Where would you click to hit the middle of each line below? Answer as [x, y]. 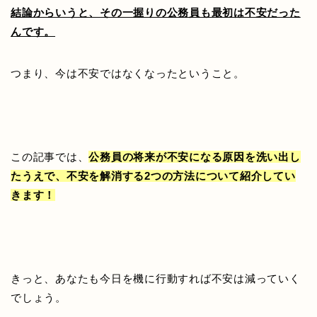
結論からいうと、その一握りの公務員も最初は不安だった [156, 13]
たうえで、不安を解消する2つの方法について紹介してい [153, 176]
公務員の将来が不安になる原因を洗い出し [195, 157]
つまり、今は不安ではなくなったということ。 [128, 74]
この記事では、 [50, 157]
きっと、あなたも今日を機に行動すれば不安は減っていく [156, 279]
